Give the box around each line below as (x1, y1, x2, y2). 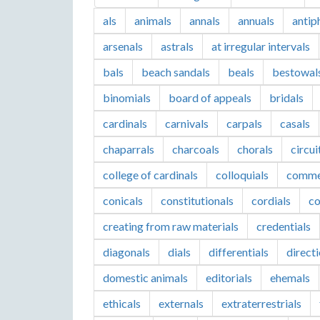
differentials (209, 245, 269, 259)
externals (159, 296, 204, 310)
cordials (251, 194, 291, 207)
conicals (103, 194, 143, 207)
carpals (226, 116, 262, 130)
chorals (237, 142, 273, 156)
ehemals (270, 271, 310, 284)
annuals (238, 14, 274, 27)
